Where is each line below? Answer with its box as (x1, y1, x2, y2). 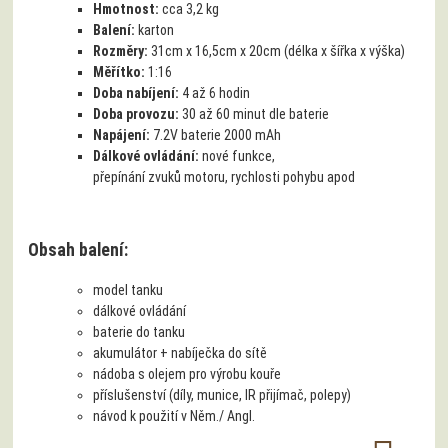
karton (138, 21, 175, 38)
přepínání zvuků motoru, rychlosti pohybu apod (93, 168, 356, 185)
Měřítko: (93, 63, 149, 80)
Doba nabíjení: (93, 84, 183, 101)
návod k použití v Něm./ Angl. (93, 407, 256, 424)
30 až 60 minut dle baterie (182, 105, 330, 122)
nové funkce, (202, 147, 276, 164)
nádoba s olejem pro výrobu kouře (93, 365, 282, 382)
